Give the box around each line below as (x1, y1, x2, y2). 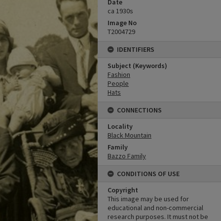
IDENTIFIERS (117, 45, 154, 54)
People (108, 79, 129, 88)
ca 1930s (108, 6, 133, 15)
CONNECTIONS (117, 106, 162, 114)
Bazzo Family (108, 151, 146, 160)
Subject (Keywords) (108, 61, 167, 70)
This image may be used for (108, 194, 189, 203)
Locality (108, 122, 133, 131)
